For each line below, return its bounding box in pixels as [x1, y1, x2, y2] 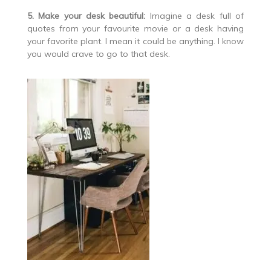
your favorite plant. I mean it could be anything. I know [27, 36, 244, 47]
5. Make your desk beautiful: [27, 10, 146, 22]
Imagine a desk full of [145, 10, 244, 22]
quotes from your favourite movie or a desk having [27, 23, 244, 34]
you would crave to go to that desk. [27, 48, 170, 60]
